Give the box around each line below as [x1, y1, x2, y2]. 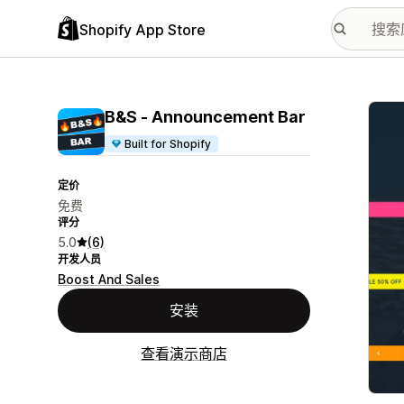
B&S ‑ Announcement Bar [105, 107, 306, 126]
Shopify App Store [79, 20, 206, 39]
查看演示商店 [141, 344, 227, 363]
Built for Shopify [124, 137, 212, 151]
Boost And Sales [58, 271, 160, 287]
